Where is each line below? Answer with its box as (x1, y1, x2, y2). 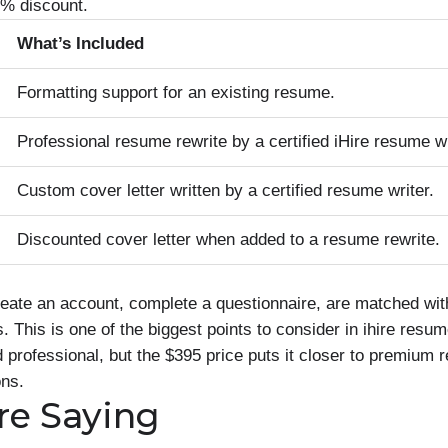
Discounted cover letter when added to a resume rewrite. (17, 230, 440, 249)
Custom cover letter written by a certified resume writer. (17, 181, 434, 200)
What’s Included (17, 34, 144, 53)
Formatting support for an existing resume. (17, 83, 335, 102)
